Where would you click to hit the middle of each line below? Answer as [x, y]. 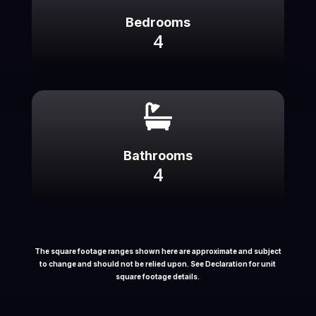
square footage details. [158, 276]
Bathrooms [158, 155]
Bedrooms [158, 22]
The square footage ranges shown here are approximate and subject [158, 251]
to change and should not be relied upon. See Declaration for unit [158, 263]
